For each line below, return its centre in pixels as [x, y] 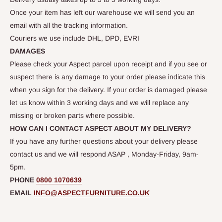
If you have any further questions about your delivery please [104, 141]
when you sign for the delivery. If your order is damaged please [109, 90]
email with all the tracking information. [69, 25]
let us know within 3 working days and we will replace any [99, 103]
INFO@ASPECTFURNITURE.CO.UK [92, 193]
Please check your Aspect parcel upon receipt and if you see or [109, 64]
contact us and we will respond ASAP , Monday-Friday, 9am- [104, 154]
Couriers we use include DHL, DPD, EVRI [75, 38]
